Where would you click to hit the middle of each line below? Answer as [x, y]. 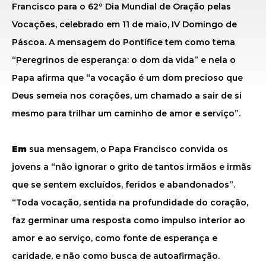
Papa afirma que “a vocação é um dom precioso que [127, 78]
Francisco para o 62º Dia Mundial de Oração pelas [121, 7]
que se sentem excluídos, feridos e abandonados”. [123, 185]
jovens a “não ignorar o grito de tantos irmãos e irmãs [132, 167]
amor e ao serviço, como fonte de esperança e [115, 238]
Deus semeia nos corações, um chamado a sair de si [127, 96]
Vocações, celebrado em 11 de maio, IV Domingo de [124, 24]
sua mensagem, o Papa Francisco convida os [129, 149]
